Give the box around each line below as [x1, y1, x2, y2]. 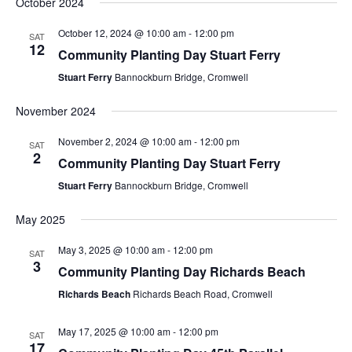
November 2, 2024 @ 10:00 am [57, 134, 192, 148]
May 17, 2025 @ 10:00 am [57, 324, 170, 338]
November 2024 [15, 103, 96, 119]
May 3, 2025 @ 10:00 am [57, 243, 165, 256]
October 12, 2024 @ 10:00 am [57, 26, 186, 39]
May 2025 [15, 211, 65, 227]
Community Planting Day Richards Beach [57, 262, 306, 280]
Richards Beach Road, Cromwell [132, 287, 273, 300]
